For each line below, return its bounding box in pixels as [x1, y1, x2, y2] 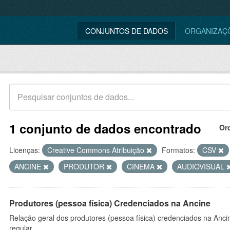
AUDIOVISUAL [177, 161, 226, 171]
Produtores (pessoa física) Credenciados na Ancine [9, 197, 210, 209]
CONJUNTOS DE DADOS [85, 26, 168, 36]
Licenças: [9, 145, 40, 155]
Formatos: [162, 145, 195, 155]
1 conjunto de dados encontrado [9, 120, 201, 137]
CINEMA [127, 161, 157, 171]
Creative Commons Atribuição [47, 145, 146, 155]
